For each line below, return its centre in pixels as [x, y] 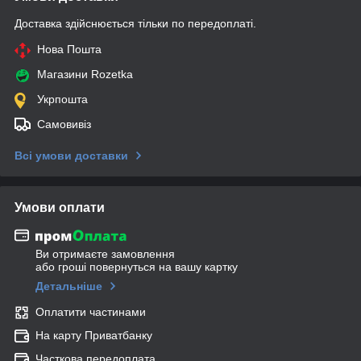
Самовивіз [64, 124]
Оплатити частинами [91, 312]
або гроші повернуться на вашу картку [137, 267]
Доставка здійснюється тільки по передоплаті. [135, 23]
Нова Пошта [69, 49]
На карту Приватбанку [94, 336]
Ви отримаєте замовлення [105, 254]
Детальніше [69, 286]
